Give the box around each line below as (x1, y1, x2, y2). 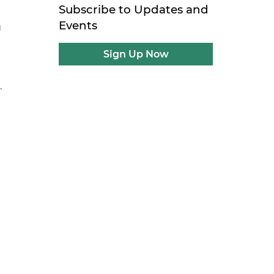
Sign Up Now (103, 48, 169, 60)
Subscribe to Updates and (59, 2, 209, 17)
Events (59, 18, 98, 32)
